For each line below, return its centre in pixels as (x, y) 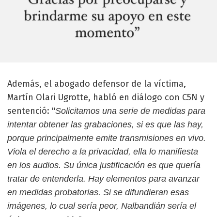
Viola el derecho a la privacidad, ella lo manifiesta (103, 151)
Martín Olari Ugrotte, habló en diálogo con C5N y (106, 97)
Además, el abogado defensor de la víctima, (97, 84)
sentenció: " (31, 111)
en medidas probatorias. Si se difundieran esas (98, 192)
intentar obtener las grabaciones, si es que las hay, (105, 124)
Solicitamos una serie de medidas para (130, 111)
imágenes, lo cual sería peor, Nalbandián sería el (102, 206)
